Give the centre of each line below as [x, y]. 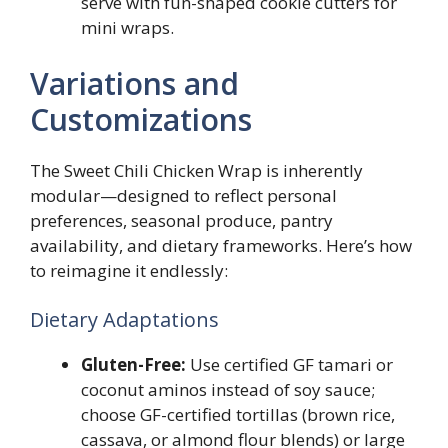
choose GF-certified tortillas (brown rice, [238, 414]
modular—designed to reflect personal [183, 195]
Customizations [141, 119]
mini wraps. [127, 27]
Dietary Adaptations [124, 319]
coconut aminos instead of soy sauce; [228, 389]
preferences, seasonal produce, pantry [181, 220]
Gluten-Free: [133, 364]
